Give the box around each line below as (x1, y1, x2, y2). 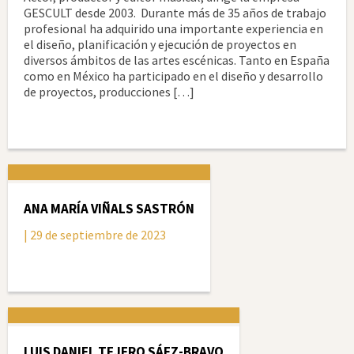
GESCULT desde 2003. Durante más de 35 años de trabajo (24, 5, 326, 21)
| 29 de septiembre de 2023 (24, 227, 166, 243)
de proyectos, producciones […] (24, 84, 194, 100)
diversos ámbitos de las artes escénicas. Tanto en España (24, 52, 330, 68)
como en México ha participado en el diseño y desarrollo (24, 68, 323, 84)
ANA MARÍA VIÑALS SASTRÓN (24, 200, 194, 217)
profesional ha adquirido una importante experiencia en (24, 21, 323, 36)
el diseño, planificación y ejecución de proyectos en (24, 36, 296, 52)
